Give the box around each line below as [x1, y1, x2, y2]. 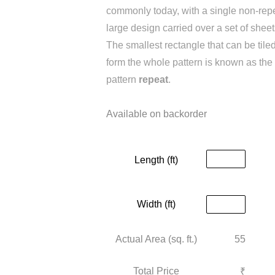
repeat [139, 74, 168, 85]
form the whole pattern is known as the [106, 57, 273, 68]
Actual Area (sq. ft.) [115, 234, 197, 244]
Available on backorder [106, 109, 207, 119]
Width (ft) [136, 199, 176, 209]
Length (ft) [134, 155, 178, 165]
